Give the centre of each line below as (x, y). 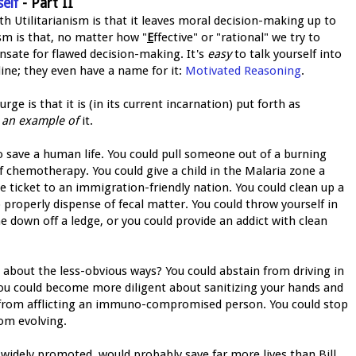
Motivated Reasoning (243, 70)
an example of (40, 120)
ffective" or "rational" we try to (237, 37)
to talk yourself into (286, 54)
